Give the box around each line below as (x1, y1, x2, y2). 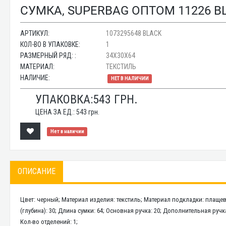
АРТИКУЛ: (20, 29, 50, 37)
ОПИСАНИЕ (18, 166, 56, 176)
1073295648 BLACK (106, 29, 162, 37)
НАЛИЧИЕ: (20, 74, 50, 82)
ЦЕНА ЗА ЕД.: (35, 108, 77, 116)
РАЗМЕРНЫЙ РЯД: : (20, 51, 77, 60)
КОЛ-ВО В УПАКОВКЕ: (20, 40, 81, 48)
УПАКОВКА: (35, 92, 93, 106)
